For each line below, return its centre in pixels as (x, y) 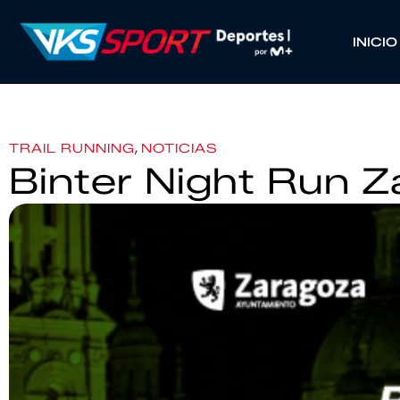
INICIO (375, 42)
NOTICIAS (179, 149)
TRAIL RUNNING (72, 149)
